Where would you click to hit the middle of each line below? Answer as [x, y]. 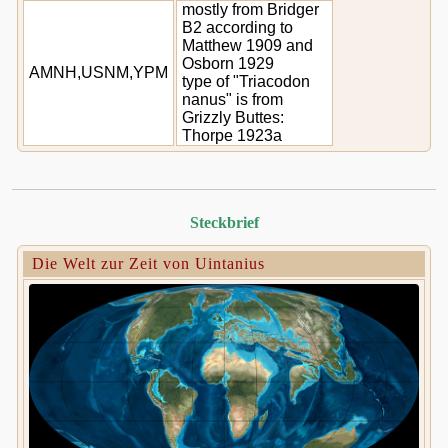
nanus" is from [232, 99]
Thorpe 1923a [232, 135]
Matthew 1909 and [247, 45]
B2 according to [237, 27]
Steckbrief [224, 222]
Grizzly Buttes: [233, 117]
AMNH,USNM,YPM [98, 72]
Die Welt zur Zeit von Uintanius [148, 263]
